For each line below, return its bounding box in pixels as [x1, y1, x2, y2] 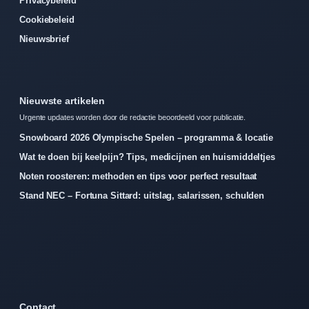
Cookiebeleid [19, 14, 74, 25]
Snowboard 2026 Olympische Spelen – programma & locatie [19, 132, 273, 143]
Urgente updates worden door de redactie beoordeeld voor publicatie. [19, 112, 246, 121]
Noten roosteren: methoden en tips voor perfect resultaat [19, 170, 257, 181]
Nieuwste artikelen [19, 94, 106, 106]
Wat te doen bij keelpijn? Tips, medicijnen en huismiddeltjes [19, 151, 275, 162]
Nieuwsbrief [19, 33, 69, 44]
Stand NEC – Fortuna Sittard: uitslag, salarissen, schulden [19, 190, 265, 201]
